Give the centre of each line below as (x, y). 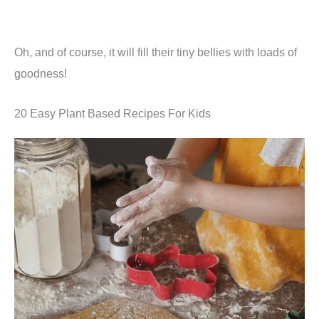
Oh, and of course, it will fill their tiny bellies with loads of (156, 52)
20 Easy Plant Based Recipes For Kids (113, 113)
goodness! (41, 73)
